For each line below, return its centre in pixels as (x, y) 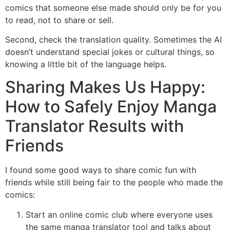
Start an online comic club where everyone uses (119, 214)
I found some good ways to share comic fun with (101, 170)
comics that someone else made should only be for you (113, 7)
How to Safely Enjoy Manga (111, 107)
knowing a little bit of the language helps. (86, 64)
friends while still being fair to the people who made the (114, 183)
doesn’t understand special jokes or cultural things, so (110, 52)
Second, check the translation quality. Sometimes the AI (113, 40)
